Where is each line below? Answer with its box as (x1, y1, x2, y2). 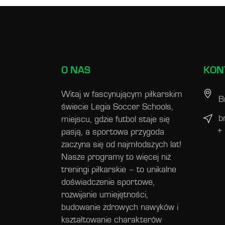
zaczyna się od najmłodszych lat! (61, 140, 181, 149)
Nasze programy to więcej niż (61, 152, 171, 162)
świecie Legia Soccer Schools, (61, 102, 173, 111)
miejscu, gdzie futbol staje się (61, 115, 170, 124)
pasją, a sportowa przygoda (61, 127, 164, 137)
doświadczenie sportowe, (61, 177, 155, 187)
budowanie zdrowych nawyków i (61, 202, 178, 212)
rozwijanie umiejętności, (61, 190, 148, 199)
